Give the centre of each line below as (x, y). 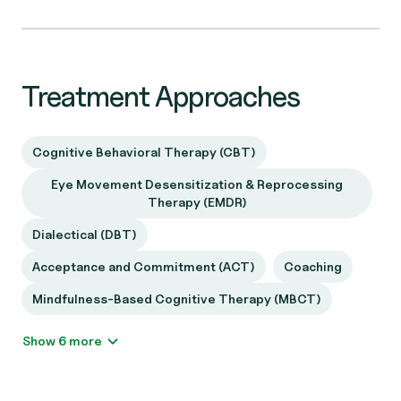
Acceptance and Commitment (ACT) (144, 266)
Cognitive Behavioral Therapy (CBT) (144, 152)
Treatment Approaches (161, 96)
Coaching (313, 266)
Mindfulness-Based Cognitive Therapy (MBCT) (177, 299)
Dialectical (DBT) (85, 234)
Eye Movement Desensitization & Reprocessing (197, 184)
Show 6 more (85, 341)
